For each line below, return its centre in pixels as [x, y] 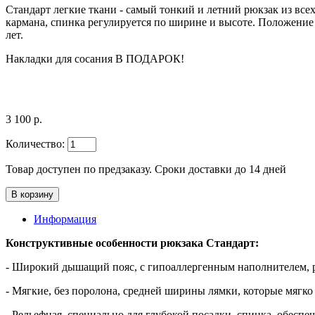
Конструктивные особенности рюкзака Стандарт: [132, 243]
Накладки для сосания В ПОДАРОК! [95, 58]
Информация [65, 219]
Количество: [35, 143]
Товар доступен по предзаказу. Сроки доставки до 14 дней [146, 169]
